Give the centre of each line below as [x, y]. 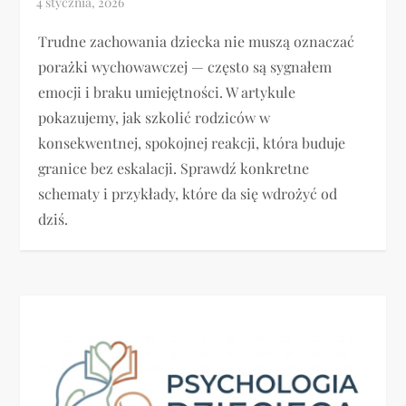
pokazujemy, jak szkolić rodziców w [155, 117]
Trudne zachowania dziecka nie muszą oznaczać [197, 41]
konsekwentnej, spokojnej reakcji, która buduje [192, 142]
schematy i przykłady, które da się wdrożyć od [188, 193]
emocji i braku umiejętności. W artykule [167, 92]
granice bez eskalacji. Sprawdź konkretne [174, 168]
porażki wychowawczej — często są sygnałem [185, 66]
